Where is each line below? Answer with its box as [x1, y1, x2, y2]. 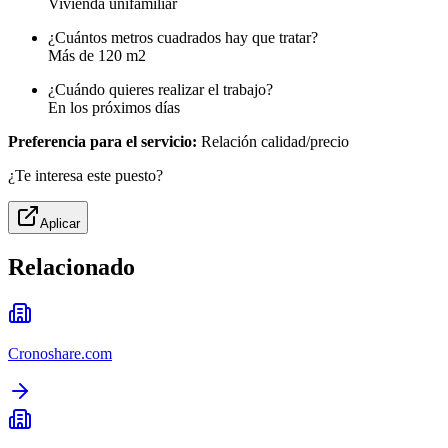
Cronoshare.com [8, 345, 112, 363]
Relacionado [8, 254, 135, 281]
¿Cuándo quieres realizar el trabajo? [48, 81, 273, 99]
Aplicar [40, 216, 80, 232]
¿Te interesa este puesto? [8, 167, 163, 185]
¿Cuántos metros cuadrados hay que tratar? [48, 29, 318, 47]
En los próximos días [48, 99, 180, 117]
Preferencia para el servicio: [8, 133, 197, 151]
